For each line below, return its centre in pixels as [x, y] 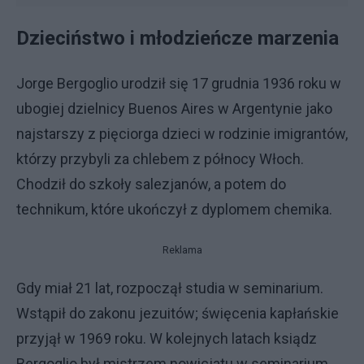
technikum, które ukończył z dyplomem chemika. [176, 209]
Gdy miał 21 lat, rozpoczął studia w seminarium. [170, 288]
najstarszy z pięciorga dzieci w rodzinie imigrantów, [182, 134]
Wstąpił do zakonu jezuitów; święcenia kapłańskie [178, 313]
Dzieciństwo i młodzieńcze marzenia [180, 38]
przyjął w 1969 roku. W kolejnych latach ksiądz [167, 338]
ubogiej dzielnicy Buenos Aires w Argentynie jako [174, 108]
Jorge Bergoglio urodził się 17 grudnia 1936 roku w [179, 83]
